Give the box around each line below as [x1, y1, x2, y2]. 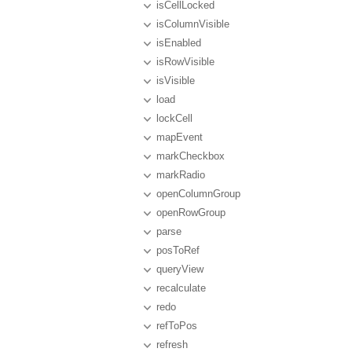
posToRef [156, 244, 200, 256]
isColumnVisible [156, 18, 229, 30]
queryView [156, 263, 203, 275]
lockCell [156, 112, 192, 124]
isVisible [156, 75, 195, 86]
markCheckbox [156, 150, 225, 162]
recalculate [156, 282, 206, 294]
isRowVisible [156, 56, 214, 68]
